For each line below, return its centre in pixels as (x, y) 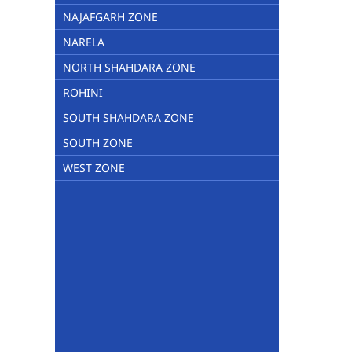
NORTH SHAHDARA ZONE (129, 67)
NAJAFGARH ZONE (110, 17)
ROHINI (83, 92)
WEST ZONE (94, 168)
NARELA (84, 42)
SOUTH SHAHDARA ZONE (128, 117)
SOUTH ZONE (98, 143)
